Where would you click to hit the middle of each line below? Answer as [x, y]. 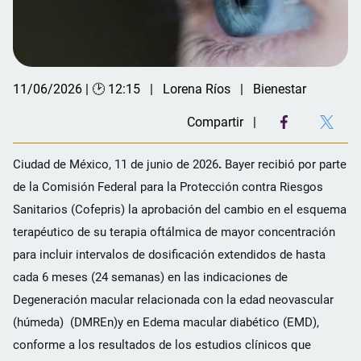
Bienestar [280, 89]
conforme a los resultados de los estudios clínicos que [162, 345]
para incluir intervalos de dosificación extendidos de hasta [169, 255]
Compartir [215, 122]
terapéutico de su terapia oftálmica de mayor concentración [174, 232]
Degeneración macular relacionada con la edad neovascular [173, 300]
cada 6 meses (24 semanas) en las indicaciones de [150, 278]
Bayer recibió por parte [286, 165]
